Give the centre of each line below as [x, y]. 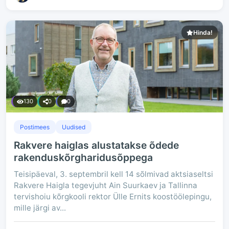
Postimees [35, 127]
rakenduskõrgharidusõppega [83, 157]
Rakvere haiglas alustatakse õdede [96, 145]
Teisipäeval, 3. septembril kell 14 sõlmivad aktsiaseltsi [113, 174]
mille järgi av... [40, 208]
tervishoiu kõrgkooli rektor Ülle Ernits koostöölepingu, [113, 197]
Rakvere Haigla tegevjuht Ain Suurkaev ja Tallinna [106, 185]
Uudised [74, 127]
